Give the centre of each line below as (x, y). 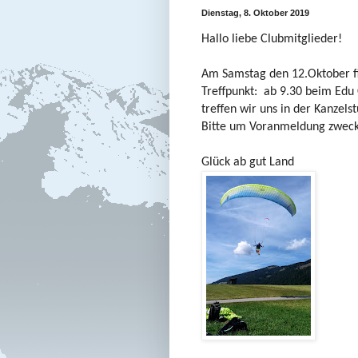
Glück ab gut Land (248, 162)
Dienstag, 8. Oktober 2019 (255, 12)
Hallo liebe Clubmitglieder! (272, 39)
